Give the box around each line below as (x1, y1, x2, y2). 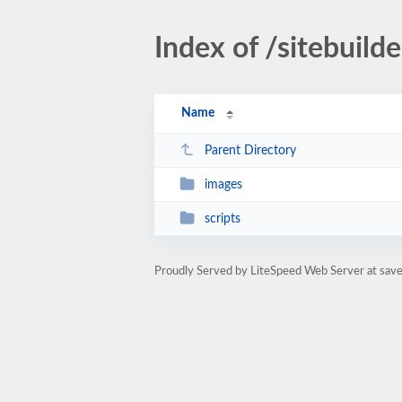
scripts (204, 212, 240, 225)
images (204, 178, 242, 191)
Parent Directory (204, 144, 296, 157)
